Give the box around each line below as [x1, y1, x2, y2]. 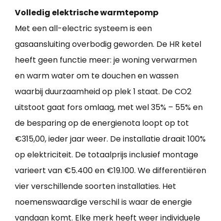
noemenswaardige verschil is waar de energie [15, 196, 192, 208]
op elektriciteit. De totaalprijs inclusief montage [15, 149, 198, 161]
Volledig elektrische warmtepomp [15, 7, 158, 19]
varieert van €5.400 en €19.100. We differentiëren [15, 165, 206, 177]
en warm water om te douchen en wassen [15, 70, 179, 82]
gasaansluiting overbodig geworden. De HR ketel [15, 38, 201, 50]
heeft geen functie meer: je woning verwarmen [15, 54, 197, 66]
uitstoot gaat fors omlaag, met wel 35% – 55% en [15, 102, 203, 113]
